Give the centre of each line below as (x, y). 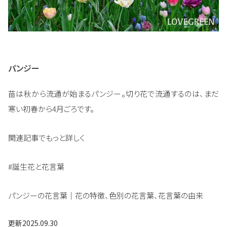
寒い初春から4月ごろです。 (51, 108)
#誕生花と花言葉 (36, 166)
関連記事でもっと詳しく (46, 137)
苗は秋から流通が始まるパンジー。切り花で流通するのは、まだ (113, 93)
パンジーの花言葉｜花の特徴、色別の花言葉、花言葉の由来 (106, 195)
